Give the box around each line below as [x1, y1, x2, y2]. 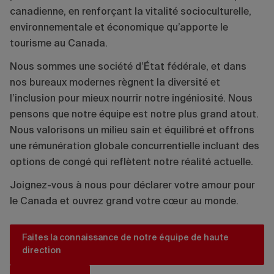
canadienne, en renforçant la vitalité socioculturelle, [10, 7, 251, 18]
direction [22, 246, 61, 256]
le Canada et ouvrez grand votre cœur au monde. [10, 197, 239, 207]
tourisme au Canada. [10, 39, 108, 50]
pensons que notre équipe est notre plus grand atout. [10, 110, 259, 120]
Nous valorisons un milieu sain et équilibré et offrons [10, 126, 254, 136]
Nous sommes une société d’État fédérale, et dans [10, 62, 246, 73]
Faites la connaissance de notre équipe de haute [22, 234, 229, 243]
